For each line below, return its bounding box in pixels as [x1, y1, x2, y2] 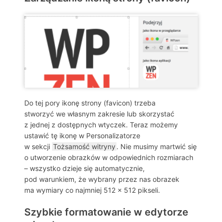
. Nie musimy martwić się [116, 142, 197, 151]
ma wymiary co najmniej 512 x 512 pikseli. [24, 186, 160, 195]
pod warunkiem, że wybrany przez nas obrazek [24, 175, 179, 184]
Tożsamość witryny [53, 142, 115, 151]
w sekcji [24, 142, 52, 151]
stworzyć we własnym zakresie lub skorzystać [24, 110, 174, 118]
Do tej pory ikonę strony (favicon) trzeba [24, 99, 156, 108]
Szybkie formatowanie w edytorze [24, 206, 188, 219]
